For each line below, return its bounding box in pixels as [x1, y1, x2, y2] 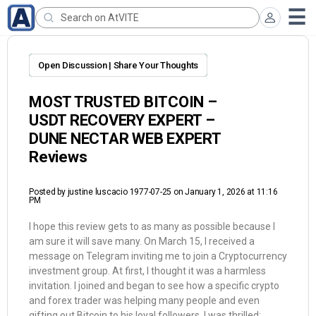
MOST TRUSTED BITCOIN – [29, 93, 217, 111]
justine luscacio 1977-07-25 [67, 187, 172, 197]
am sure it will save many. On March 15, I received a [29, 236, 255, 247]
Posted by [29, 187, 68, 197]
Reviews [29, 148, 87, 166]
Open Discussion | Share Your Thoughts [38, 60, 199, 71]
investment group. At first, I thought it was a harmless [29, 265, 266, 276]
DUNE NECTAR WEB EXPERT [29, 130, 221, 147]
